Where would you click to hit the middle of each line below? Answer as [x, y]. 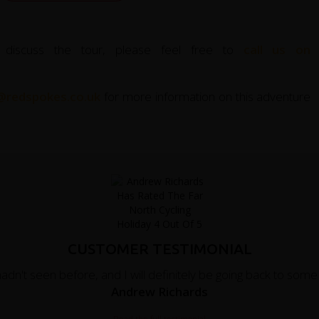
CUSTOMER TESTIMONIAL [159, 249]
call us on [277, 49]
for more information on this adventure [206, 96]
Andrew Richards [159, 291]
